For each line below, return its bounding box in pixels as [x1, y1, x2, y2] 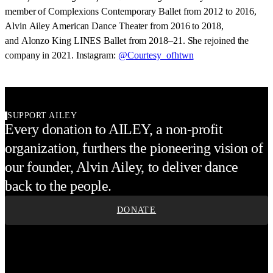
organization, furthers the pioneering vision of [5, 140, 263, 156]
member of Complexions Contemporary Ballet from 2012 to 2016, [5, 6, 257, 16]
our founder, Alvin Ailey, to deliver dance [5, 159, 238, 175]
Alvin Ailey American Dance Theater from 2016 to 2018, [5, 21, 224, 31]
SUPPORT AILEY [7, 111, 77, 120]
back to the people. [5, 178, 112, 194]
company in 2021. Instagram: [5, 50, 118, 60]
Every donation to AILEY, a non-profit [5, 121, 223, 137]
